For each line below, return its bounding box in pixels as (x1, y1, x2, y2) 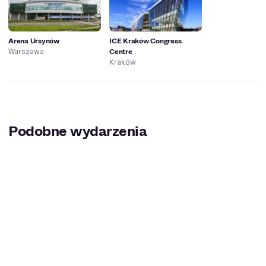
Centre (109, 46, 132, 57)
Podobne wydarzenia (8, 121, 147, 141)
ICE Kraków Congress (109, 35, 182, 46)
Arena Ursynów (8, 35, 59, 46)
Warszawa (8, 46, 44, 56)
